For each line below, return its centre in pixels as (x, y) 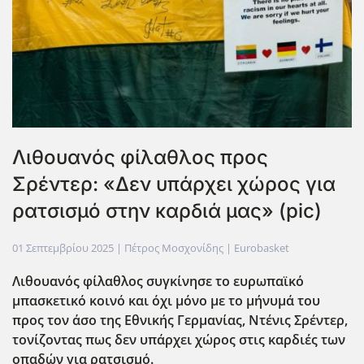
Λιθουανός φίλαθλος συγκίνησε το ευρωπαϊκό (158, 282)
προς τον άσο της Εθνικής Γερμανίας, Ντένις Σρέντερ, (180, 321)
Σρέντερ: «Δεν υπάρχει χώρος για (174, 184)
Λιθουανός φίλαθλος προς (140, 158)
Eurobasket (262, 248)
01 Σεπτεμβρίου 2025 (63, 248)
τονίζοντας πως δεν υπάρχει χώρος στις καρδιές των (179, 340)
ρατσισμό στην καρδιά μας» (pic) (167, 211)
